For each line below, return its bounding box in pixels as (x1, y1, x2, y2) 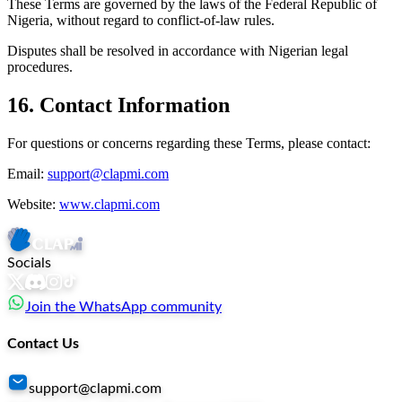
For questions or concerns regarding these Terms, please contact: (7, 135, 371, 152)
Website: (7, 197, 56, 213)
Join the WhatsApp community (25, 300, 222, 315)
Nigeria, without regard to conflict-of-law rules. (7, 13, 275, 29)
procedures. (7, 59, 73, 75)
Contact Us (7, 336, 79, 351)
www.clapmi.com (59, 197, 160, 213)
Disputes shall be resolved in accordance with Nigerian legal (7, 43, 348, 59)
